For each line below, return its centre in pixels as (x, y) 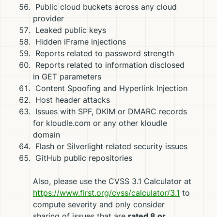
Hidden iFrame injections (79, 42)
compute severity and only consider (99, 204)
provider (48, 18)
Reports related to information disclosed (109, 65)
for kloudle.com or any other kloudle (100, 123)
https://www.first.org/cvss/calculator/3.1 (106, 193)
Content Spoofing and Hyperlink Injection (110, 88)
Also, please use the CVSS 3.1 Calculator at (112, 181)
